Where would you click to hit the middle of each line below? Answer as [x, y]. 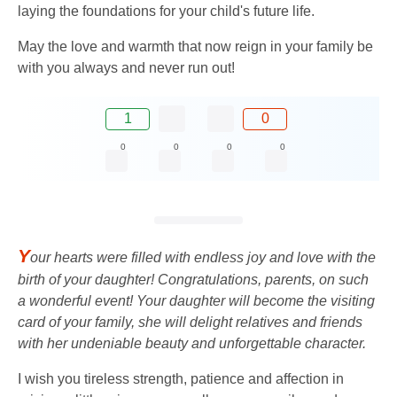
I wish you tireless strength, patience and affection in [181, 379]
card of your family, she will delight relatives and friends [190, 323]
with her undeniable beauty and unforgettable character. [192, 344]
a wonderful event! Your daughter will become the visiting [196, 301]
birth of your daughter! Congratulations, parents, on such [193, 280]
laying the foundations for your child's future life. [166, 11]
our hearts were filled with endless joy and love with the [203, 258]
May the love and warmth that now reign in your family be [195, 47]
